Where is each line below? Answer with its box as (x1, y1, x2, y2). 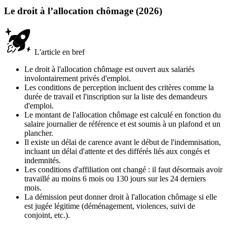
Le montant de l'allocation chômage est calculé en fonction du (24, 110, 221, 119)
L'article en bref (32, 47, 85, 56)
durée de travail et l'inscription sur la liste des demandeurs (24, 92, 207, 101)
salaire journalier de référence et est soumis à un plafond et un (24, 119, 220, 128)
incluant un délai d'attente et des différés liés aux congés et (24, 146, 210, 156)
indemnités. (24, 156, 61, 165)
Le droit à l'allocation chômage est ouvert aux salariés (24, 64, 195, 73)
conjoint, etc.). (24, 210, 70, 219)
